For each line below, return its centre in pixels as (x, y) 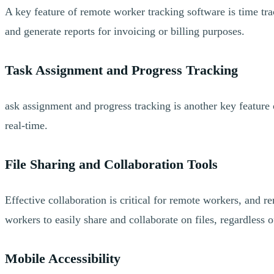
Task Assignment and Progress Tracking (121, 70)
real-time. (26, 125)
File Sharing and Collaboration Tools (111, 164)
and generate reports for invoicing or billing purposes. (125, 31)
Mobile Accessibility (63, 258)
